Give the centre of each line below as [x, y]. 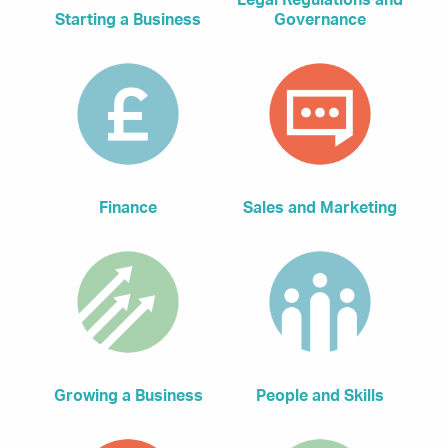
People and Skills [320, 395]
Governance [320, 20]
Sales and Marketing [320, 208]
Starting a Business [128, 20]
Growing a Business [128, 395]
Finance [128, 208]
